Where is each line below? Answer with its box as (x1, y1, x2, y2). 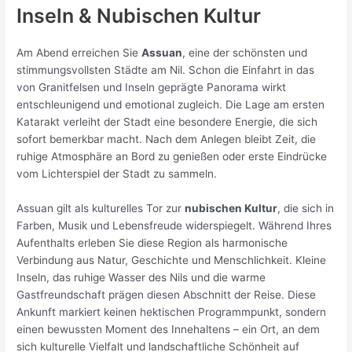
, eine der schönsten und (182, 46, 308, 60)
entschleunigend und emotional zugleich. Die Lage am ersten (16, 98, 325, 112)
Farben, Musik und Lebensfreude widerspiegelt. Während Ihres (16, 219, 332, 233)
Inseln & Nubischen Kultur (16, 4, 262, 28)
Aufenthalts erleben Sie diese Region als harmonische (16, 236, 288, 250)
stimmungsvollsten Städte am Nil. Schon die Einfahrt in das (16, 64, 315, 77)
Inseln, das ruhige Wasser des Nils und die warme (16, 271, 266, 284)
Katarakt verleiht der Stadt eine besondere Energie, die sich (16, 115, 318, 129)
